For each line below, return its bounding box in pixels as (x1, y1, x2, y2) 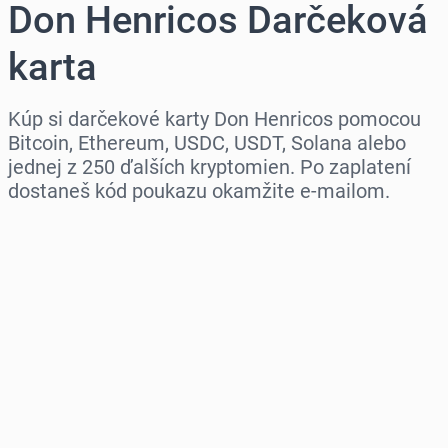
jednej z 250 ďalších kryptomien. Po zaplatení (8, 155, 411, 180)
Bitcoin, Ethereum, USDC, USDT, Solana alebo (8, 131, 406, 156)
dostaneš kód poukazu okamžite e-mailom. (8, 179, 390, 204)
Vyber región (8, 219, 112, 241)
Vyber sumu (8, 305, 105, 327)
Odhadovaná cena (8, 391, 152, 413)
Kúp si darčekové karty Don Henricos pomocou (8, 107, 421, 132)
